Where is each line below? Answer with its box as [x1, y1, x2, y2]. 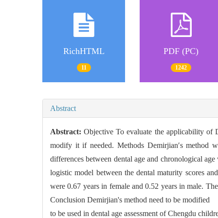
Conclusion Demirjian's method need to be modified [50, 195, 210, 204]
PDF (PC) [163, 46, 199, 56]
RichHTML [63, 46, 105, 56]
